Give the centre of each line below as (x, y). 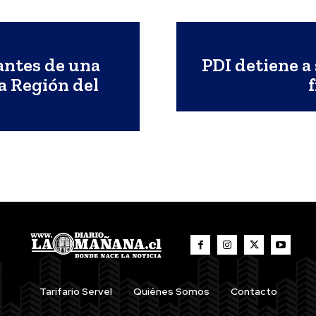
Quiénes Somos (171, 291)
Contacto (254, 291)
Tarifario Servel (75, 291)
